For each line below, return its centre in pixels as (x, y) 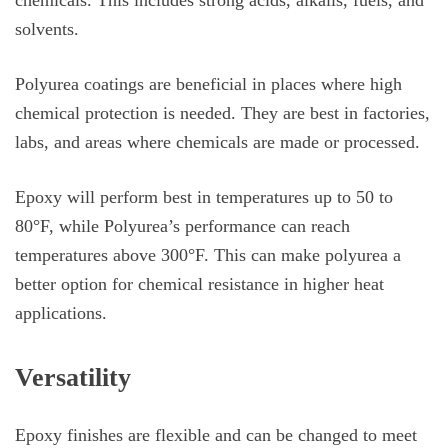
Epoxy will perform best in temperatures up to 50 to (204, 197)
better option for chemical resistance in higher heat (199, 284)
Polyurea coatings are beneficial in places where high (208, 83)
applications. (61, 313)
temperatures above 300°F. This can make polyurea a (208, 255)
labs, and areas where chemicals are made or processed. (217, 141)
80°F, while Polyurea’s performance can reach (182, 226)
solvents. (47, 28)
